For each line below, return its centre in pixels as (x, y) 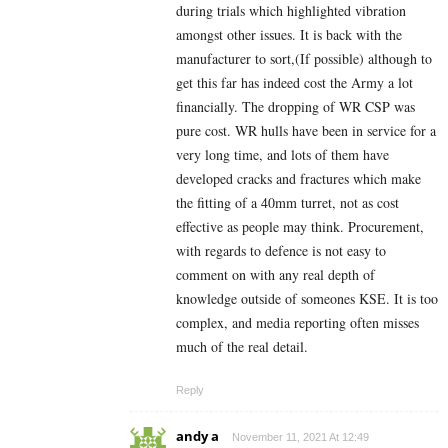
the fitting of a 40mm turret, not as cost (287, 203)
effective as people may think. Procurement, (300, 227)
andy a (197, 436)
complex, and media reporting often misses (297, 323)
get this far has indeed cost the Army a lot (294, 83)
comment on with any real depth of (275, 275)
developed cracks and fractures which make (298, 179)
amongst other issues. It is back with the (289, 35)
